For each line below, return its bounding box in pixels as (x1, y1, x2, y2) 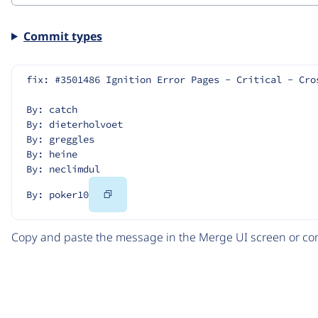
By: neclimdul (26, 162, 100, 175)
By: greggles (26, 132, 94, 146)
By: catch (26, 102, 77, 116)
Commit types (23, 28, 102, 44)
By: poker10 (26, 187, 89, 201)
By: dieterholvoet (26, 117, 123, 131)
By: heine (26, 147, 77, 160)
